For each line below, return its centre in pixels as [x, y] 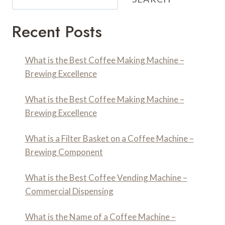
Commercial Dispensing [69, 191]
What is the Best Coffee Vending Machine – [106, 178]
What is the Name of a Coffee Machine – [100, 217]
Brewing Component [64, 152]
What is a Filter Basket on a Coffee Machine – [109, 139]
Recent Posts [57, 32]
